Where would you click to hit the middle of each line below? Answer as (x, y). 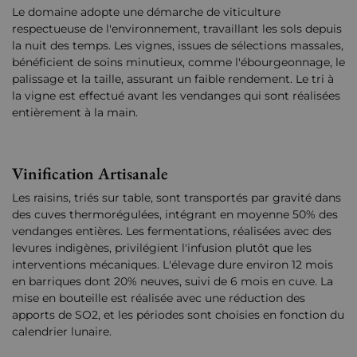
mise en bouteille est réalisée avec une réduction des (159, 298)
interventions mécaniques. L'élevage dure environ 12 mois (173, 265)
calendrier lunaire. (62, 332)
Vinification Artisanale (90, 174)
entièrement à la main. (75, 113)
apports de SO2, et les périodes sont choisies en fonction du (178, 315)
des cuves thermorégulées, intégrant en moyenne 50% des (175, 215)
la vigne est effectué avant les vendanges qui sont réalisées (176, 96)
